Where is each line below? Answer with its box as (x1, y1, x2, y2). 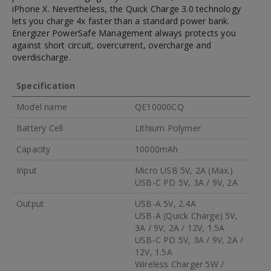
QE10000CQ (135, 100, 184, 113)
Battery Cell (16, 122, 64, 134)
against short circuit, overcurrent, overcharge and (12, 39, 212, 51)
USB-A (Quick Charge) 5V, (135, 209, 238, 221)
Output (16, 197, 45, 209)
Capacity (16, 143, 51, 155)
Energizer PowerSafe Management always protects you (12, 27, 237, 39)
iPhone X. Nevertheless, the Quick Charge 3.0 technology (12, 2, 241, 15)
